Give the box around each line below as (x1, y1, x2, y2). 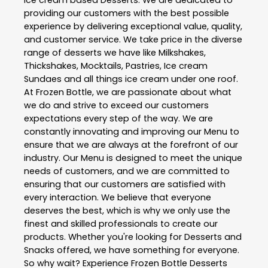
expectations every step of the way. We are (24, 112, 213, 124)
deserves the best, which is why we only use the (24, 205, 230, 217)
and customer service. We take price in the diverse (24, 33, 242, 45)
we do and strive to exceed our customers (24, 99, 209, 111)
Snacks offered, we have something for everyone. (24, 244, 239, 256)
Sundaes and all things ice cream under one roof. (24, 73, 238, 85)
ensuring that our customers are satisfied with (24, 178, 226, 190)
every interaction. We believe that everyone (24, 191, 211, 203)
